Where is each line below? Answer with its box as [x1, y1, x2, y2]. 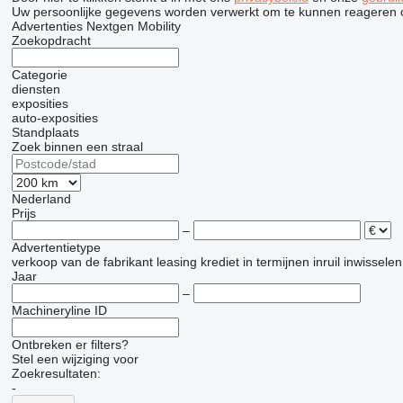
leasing [156, 255, 197, 269]
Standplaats [11, 125, 79, 139]
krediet [200, 255, 239, 269]
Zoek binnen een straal [11, 139, 143, 154]
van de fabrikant [60, 255, 153, 269]
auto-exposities [11, 111, 98, 125]
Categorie [11, 67, 67, 82]
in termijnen [242, 255, 309, 269]
